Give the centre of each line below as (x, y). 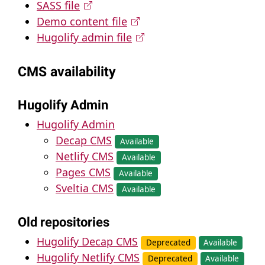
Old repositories (64, 222)
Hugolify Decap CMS (87, 242)
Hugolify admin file (84, 37)
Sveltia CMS (85, 188)
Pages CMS (83, 172)
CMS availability (67, 71)
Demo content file (82, 21)
